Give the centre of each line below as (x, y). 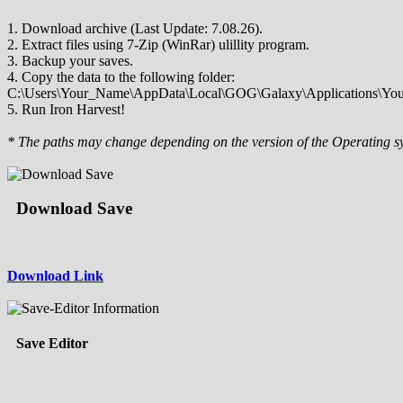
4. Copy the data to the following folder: (121, 76)
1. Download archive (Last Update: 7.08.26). (135, 28)
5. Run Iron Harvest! (66, 109)
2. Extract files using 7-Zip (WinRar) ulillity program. (158, 44)
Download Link (55, 276)
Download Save (74, 209)
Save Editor (52, 344)
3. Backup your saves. (70, 60)
